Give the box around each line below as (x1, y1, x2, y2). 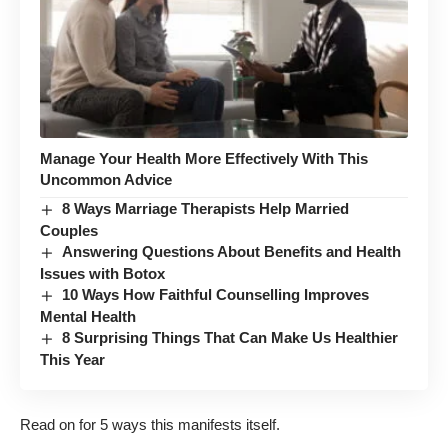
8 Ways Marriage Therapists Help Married (62, 199, 350, 217)
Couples (40, 221, 98, 239)
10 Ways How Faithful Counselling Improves (62, 285, 370, 303)
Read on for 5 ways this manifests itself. (20, 416, 280, 434)
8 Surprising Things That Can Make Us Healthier (62, 328, 399, 346)
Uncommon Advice (40, 170, 172, 188)
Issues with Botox (40, 264, 165, 282)
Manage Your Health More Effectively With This (40, 149, 368, 167)
